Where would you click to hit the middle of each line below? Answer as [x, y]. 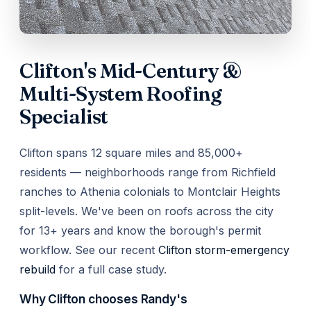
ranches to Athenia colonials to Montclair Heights [150, 192]
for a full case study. [111, 269]
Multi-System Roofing [121, 93]
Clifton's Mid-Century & [131, 70]
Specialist [64, 116]
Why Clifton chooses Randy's [103, 299]
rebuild [37, 269]
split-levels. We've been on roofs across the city [146, 211]
